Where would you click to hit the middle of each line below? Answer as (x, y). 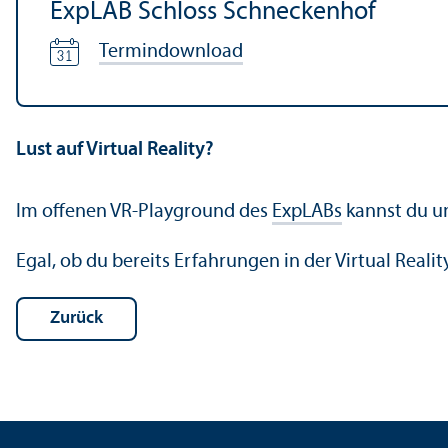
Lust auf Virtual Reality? (115, 150)
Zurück (81, 318)
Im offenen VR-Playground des (144, 212)
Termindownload (171, 52)
